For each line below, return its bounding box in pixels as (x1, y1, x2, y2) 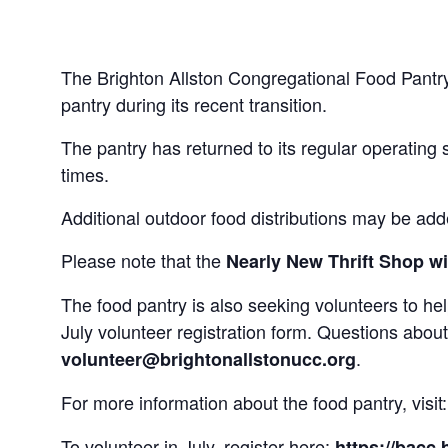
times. (60, 161, 109, 188)
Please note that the (60, 247, 226, 274)
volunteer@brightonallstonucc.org (60, 346, 356, 373)
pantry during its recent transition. (60, 91, 327, 118)
